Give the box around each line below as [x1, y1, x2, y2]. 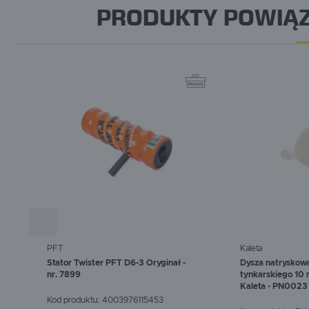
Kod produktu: [46, 295, 102, 304]
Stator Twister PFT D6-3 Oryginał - [46, 259, 186, 268]
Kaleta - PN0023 [239, 282, 308, 291]
